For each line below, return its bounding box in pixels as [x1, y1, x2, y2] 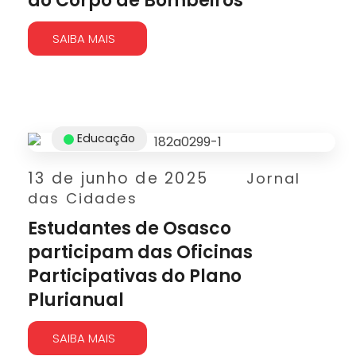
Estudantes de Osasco [28, 216, 231, 241]
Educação [77, 130, 135, 146]
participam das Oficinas [28, 240, 253, 265]
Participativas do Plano [28, 264, 242, 288]
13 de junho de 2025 [28, 168, 209, 189]
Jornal [246, 168, 301, 188]
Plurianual [28, 288, 124, 312]
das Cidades [28, 188, 137, 208]
